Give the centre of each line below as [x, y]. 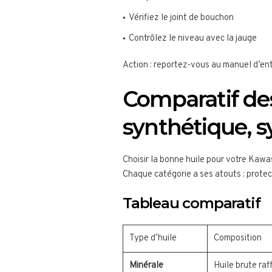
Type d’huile [153, 239]
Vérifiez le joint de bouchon [181, 18]
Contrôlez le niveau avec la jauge [193, 39]
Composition [238, 239]
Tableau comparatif [192, 203]
